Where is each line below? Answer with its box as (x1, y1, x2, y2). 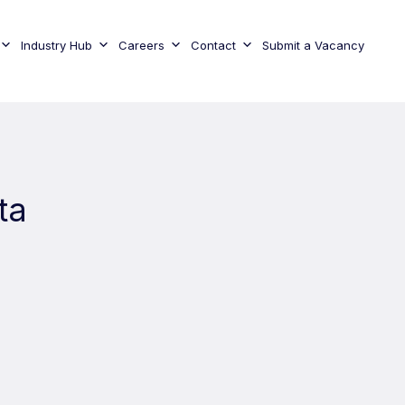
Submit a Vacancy (261, 38, 364, 52)
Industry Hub (20, 38, 92, 52)
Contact (190, 38, 236, 52)
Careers (118, 38, 165, 52)
